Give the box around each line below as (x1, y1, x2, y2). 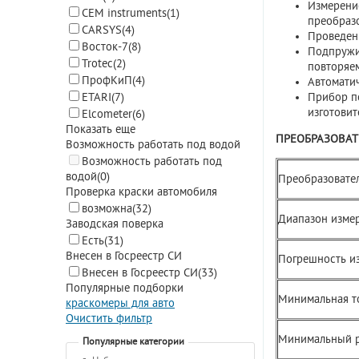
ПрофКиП (82, 74, 132, 88)
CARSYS (82, 23, 122, 38)
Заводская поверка (66, 217, 163, 232)
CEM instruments (82, 6, 167, 21)
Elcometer (82, 107, 132, 122)
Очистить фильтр (66, 312, 152, 326)
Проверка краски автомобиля (66, 185, 217, 200)
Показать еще (66, 123, 135, 137)
